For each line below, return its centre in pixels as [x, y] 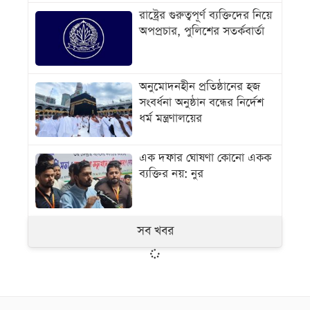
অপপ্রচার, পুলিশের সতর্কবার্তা [202, 32]
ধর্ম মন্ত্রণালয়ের [171, 119]
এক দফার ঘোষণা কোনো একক [205, 158]
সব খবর [155, 231]
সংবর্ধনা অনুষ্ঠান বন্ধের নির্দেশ [201, 103]
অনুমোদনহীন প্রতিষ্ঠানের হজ [200, 87]
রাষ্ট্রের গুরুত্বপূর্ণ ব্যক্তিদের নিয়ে [206, 16]
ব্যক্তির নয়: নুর [171, 174]
